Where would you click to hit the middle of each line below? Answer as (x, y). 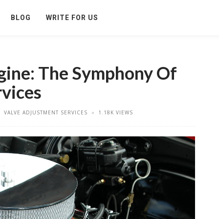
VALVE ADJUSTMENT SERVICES (46, 112)
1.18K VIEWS (116, 112)
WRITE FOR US (72, 18)
